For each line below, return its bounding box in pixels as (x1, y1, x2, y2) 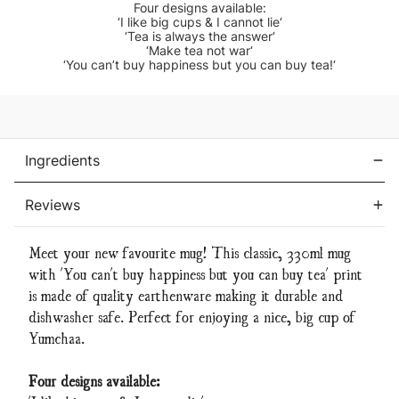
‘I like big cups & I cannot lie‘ (117, 14, 282, 30)
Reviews (25, 196, 80, 215)
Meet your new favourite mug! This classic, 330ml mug (28, 242, 351, 262)
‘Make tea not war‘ (146, 43, 253, 59)
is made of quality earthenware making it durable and (28, 285, 343, 305)
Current (14, 75, 59, 90)
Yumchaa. (28, 328, 85, 347)
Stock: (14, 92, 52, 107)
